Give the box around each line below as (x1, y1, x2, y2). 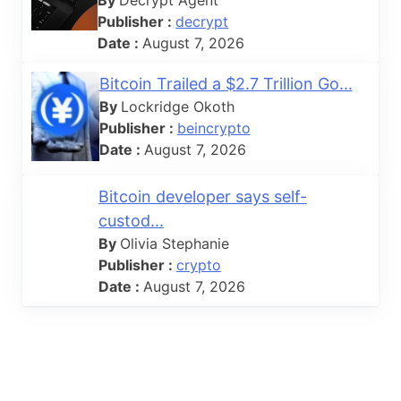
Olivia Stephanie (119, 234, 229, 252)
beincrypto (176, 118, 251, 137)
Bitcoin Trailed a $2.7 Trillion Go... (98, 73, 353, 93)
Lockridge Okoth (120, 97, 235, 115)
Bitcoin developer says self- (98, 186, 307, 206)
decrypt (175, 12, 229, 30)
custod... (98, 210, 164, 230)
